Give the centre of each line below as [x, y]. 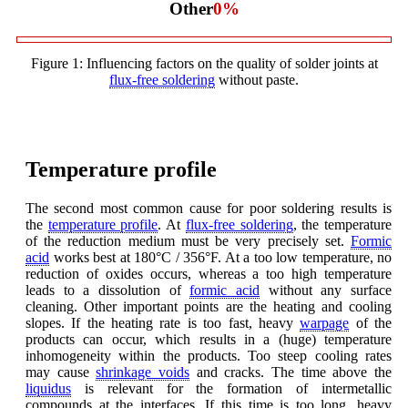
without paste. [257, 79]
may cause [61, 372]
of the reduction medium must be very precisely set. [188, 240]
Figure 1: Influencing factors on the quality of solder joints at [204, 63]
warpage [325, 322]
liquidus [48, 388]
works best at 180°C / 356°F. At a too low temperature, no [220, 257]
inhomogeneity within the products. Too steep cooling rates [209, 355]
